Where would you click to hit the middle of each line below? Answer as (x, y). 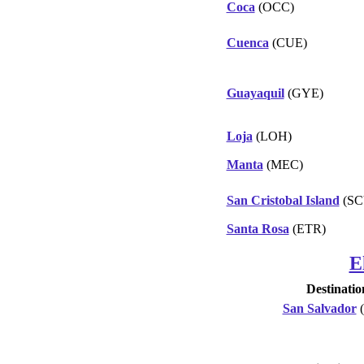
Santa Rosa (258, 228)
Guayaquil (255, 93)
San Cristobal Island (283, 200)
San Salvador (319, 308)
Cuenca (247, 42)
